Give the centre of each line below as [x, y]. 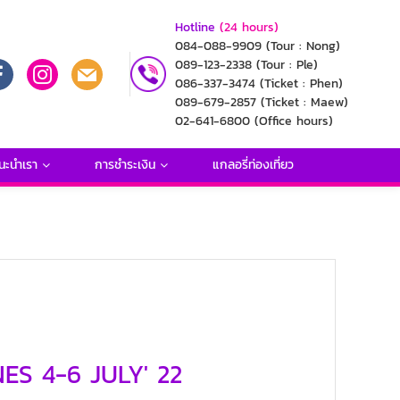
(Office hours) [294, 121]
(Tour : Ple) [287, 65]
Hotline [195, 27]
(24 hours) [249, 27]
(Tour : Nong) [303, 46]
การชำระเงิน [125, 165]
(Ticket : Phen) [301, 83]
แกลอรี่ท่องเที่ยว [253, 165]
